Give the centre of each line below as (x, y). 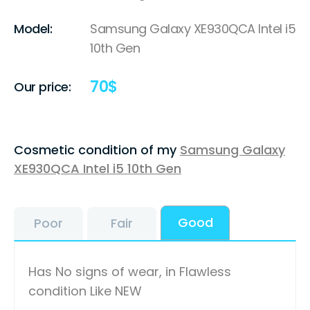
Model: (33, 29)
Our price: (42, 86)
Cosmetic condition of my (97, 150)
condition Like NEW (85, 291)
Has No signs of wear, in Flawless (130, 272)
